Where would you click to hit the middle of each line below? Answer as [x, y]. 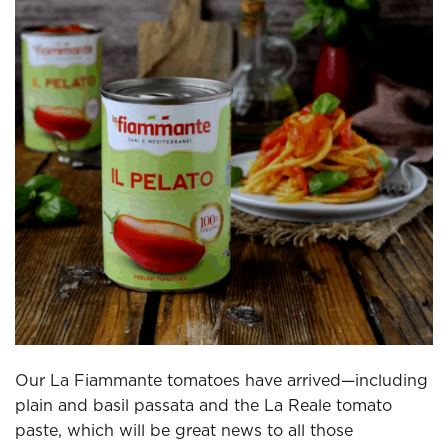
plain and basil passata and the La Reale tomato [203, 405]
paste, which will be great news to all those [184, 430]
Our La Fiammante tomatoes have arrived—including [221, 380]
